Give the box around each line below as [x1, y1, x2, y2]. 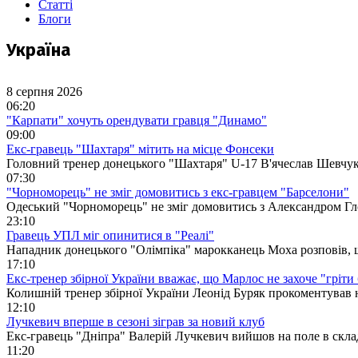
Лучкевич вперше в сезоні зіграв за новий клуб [6, 314, 265, 328]
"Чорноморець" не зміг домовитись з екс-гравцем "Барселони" [6, 185, 349, 199]
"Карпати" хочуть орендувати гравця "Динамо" [6, 113, 267, 127]
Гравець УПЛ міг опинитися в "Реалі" [6, 228, 214, 242]
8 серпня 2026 [6, 84, 82, 98]
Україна [6, 38, 70, 61]
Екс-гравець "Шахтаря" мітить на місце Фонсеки [6, 141, 274, 156]
